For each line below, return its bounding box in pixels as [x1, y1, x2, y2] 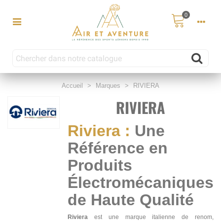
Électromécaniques [68, 174, 214, 192]
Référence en [68, 139, 168, 157]
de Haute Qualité [68, 191, 194, 209]
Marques [96, 82, 120, 90]
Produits [68, 156, 132, 175]
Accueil [62, 82, 83, 90]
